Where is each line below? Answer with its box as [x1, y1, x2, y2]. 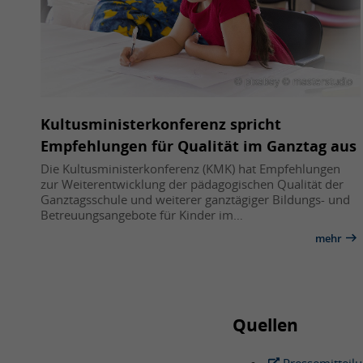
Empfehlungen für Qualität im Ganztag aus [41, 135, 357, 156]
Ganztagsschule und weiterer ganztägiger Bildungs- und [41, 190, 350, 207]
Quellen [233, 313, 298, 336]
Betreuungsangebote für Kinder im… [41, 206, 243, 223]
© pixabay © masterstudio [233, 74, 352, 88]
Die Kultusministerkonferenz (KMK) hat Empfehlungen [41, 160, 340, 177]
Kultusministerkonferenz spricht [41, 113, 281, 134]
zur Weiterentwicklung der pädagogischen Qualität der [41, 175, 344, 192]
